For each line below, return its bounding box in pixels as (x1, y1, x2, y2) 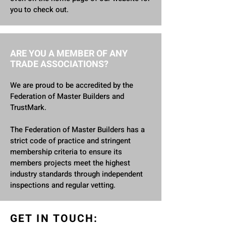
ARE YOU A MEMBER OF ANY (10, 47, 128, 61)
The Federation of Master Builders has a (10, 124, 145, 135)
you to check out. (10, 4, 71, 15)
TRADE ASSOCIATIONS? (10, 58, 108, 71)
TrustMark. (10, 102, 46, 113)
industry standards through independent (10, 168, 143, 180)
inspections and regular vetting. (10, 180, 116, 191)
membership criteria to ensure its (10, 146, 122, 157)
